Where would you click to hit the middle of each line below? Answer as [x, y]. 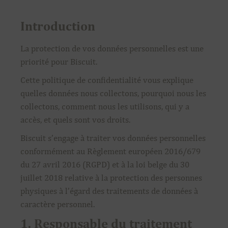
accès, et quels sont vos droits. [75, 120]
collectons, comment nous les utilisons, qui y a [105, 106]
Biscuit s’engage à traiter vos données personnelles [113, 138]
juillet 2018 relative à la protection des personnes [111, 178]
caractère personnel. [58, 204]
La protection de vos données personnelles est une [112, 48]
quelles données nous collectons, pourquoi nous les [113, 93]
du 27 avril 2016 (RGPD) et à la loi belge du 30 [105, 164]
